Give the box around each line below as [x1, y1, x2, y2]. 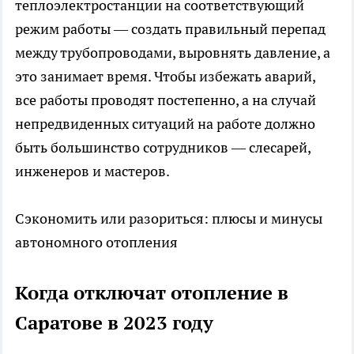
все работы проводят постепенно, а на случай [15, 90, 316, 109]
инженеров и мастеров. [15, 161, 170, 180]
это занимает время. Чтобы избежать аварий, [15, 66, 315, 85]
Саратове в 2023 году [15, 310, 213, 335]
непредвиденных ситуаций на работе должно [15, 114, 315, 133]
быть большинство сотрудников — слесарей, [15, 137, 311, 156]
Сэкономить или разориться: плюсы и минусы [15, 209, 322, 228]
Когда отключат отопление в [15, 280, 288, 305]
